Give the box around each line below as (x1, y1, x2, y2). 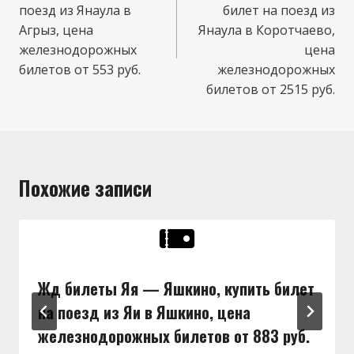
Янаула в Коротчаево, (198, 21, 335, 39)
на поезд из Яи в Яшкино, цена (38, 299, 250, 324)
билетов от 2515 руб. (206, 80, 335, 98)
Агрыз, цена (19, 21, 93, 39)
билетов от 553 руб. (19, 60, 141, 78)
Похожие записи (19, 172, 152, 202)
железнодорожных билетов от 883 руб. (38, 323, 310, 348)
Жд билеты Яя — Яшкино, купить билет (38, 276, 314, 300)
